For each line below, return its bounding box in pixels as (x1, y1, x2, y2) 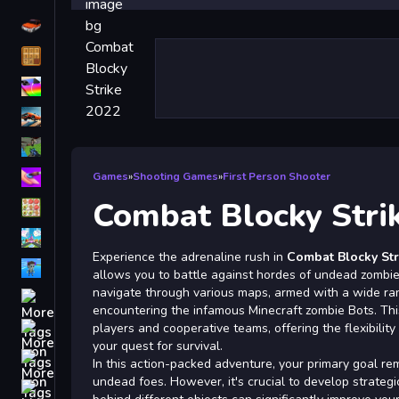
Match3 (59, 199, 105, 216)
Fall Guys (59, 259, 118, 277)
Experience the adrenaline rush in (93, 248, 287, 265)
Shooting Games (133, 169, 218, 183)
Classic (59, 47, 104, 65)
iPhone (59, 77, 103, 95)
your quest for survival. (93, 338, 223, 354)
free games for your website (59, 108, 239, 126)
